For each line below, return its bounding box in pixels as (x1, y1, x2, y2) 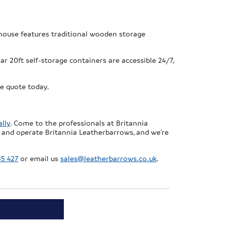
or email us (18, 154, 60, 163)
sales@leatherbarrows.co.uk (60, 154, 157, 163)
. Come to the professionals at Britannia (10, 118, 148, 128)
